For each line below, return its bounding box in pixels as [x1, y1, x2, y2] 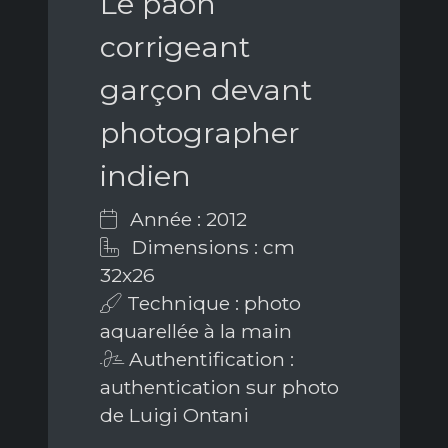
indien [100, 157, 191, 193]
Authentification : [124, 346, 294, 371]
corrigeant [100, 28, 250, 64]
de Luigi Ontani [100, 402, 249, 427]
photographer [100, 114, 300, 150]
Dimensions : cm [127, 234, 295, 259]
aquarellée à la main [100, 318, 292, 343]
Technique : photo [122, 290, 301, 315]
